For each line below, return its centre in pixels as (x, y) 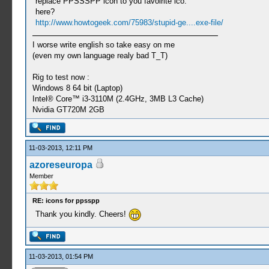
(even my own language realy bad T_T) (100, 56)
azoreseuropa (61, 165)
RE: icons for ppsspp (66, 201)
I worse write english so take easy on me (103, 45)
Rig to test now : (61, 77)
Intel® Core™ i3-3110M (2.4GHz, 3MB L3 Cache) (118, 99)
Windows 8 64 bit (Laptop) (77, 88)
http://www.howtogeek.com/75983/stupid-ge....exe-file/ (129, 23)
